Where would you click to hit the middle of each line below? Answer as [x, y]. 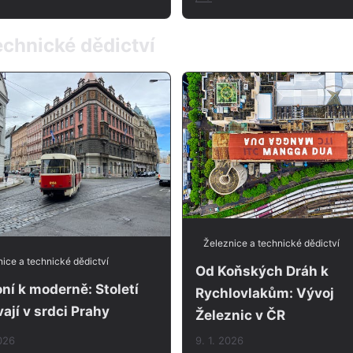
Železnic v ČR [240, 315]
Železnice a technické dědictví [271, 243]
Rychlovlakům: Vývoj [265, 293]
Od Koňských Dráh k [262, 271]
